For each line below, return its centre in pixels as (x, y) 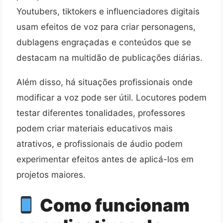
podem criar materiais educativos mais (95, 128)
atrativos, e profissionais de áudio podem (100, 143)
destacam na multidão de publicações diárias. (110, 58)
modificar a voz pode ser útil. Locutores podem (111, 97)
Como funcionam (113, 205)
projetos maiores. (51, 174)
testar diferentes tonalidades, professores (101, 112)
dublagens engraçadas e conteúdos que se (104, 42)
